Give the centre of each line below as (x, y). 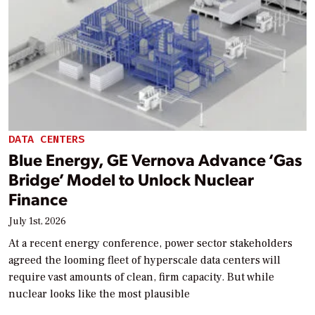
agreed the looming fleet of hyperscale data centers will (144, 261)
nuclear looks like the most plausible (99, 294)
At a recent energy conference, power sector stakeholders (150, 244)
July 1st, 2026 (37, 222)
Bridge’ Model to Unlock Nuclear (131, 179)
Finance (38, 199)
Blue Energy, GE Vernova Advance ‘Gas (155, 160)
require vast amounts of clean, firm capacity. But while (141, 277)
